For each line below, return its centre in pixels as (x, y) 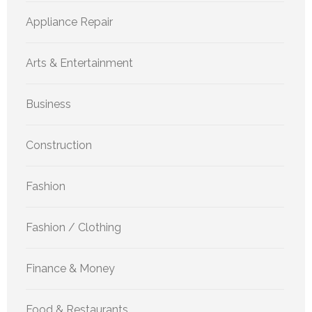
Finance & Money (70, 269)
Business (48, 104)
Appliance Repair (69, 22)
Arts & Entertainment (79, 63)
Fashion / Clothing (73, 228)
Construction (59, 146)
